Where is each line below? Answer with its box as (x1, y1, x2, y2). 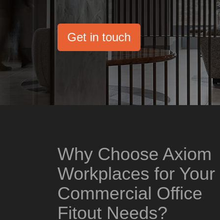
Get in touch (67, 30, 131, 44)
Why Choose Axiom (57, 144, 212, 164)
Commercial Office (57, 183, 202, 203)
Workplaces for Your (57, 164, 215, 184)
